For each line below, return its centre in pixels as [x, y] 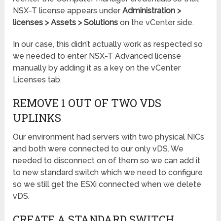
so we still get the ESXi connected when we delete [107, 184]
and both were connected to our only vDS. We [98, 149]
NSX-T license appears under [68, 11]
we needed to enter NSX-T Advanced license [97, 56]
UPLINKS [37, 118]
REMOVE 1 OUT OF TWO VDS [87, 103]
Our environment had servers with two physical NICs [109, 137]
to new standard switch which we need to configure [108, 173]
